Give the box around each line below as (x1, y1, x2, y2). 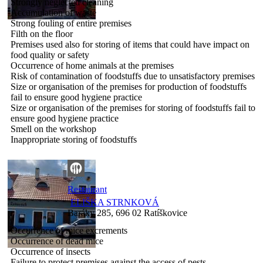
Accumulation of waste (11, 7, 96, 18)
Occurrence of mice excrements (11, 225, 127, 235)
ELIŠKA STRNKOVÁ (70, 197, 159, 207)
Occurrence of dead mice (11, 235, 103, 246)
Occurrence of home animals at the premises (11, 60, 174, 70)
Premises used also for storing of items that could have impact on (11, 39, 249, 49)
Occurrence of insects (11, 246, 90, 257)
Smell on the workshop (11, 123, 96, 134)
